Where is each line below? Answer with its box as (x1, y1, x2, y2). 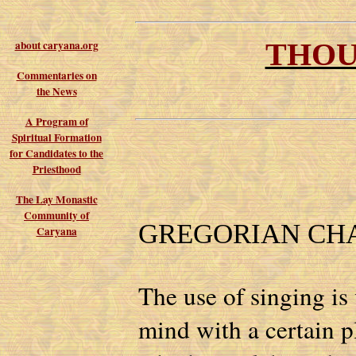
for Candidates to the (10, 145, 103, 161)
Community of (24, 207, 89, 223)
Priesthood (32, 161, 81, 177)
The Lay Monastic (15, 192, 98, 207)
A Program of (25, 114, 88, 130)
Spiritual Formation (11, 130, 102, 145)
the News (36, 83, 77, 99)
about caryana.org (14, 37, 99, 53)
